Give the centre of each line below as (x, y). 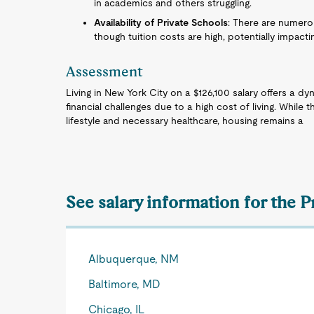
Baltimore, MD (125, 284)
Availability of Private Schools (161, 22)
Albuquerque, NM (134, 259)
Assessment (105, 71)
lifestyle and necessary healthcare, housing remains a (185, 121)
